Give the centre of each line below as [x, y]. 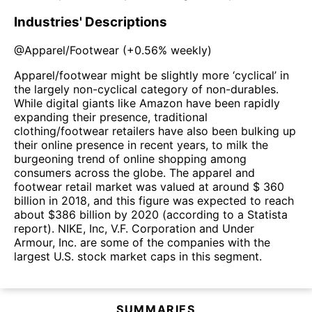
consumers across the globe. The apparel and [134, 172]
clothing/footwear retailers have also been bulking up [155, 131]
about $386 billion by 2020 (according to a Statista [151, 214]
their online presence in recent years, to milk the [141, 145]
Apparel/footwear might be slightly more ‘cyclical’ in [151, 75]
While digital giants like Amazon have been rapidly [147, 103]
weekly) [189, 50]
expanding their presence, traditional [111, 117]
